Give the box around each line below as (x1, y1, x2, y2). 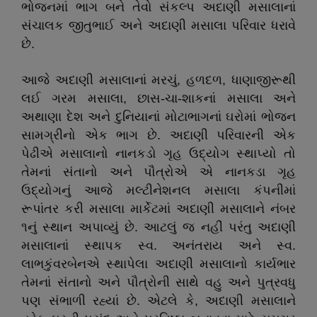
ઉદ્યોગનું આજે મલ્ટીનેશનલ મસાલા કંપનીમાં (21, 183, 296, 197)
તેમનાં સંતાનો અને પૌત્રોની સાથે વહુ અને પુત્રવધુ (21, 275, 296, 289)
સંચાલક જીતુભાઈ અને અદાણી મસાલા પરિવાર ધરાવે (21, 18, 296, 33)
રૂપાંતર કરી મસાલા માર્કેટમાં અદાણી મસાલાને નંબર (21, 202, 296, 216)
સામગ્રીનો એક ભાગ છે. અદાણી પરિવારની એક (21, 128, 296, 142)
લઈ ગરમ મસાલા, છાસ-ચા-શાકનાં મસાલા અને (21, 91, 296, 105)
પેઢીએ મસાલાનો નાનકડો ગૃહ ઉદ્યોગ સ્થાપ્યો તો (21, 146, 296, 161)
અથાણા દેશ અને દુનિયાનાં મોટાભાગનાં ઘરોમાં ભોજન (21, 110, 296, 124)
